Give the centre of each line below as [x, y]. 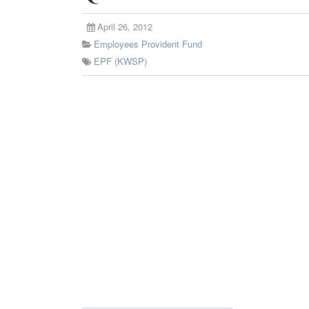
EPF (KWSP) [120, 61]
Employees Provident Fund [148, 44]
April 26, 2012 [125, 27]
